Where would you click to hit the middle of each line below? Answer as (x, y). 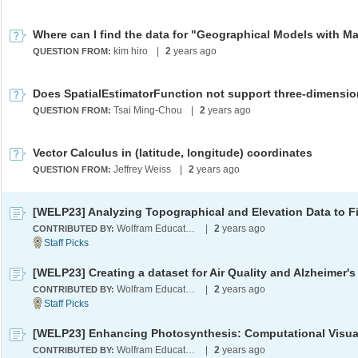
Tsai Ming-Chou (148, 110)
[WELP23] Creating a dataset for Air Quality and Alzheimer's (194, 272)
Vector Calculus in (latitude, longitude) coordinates (173, 153)
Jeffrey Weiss (142, 169)
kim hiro (131, 51)
